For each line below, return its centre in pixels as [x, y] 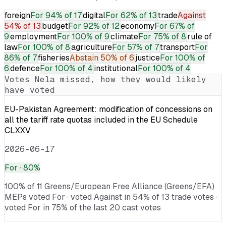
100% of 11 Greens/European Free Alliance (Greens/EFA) [109, 186]
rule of [200, 36]
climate [124, 36]
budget [55, 26]
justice [148, 58]
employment [34, 36]
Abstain [84, 58]
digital [94, 15]
